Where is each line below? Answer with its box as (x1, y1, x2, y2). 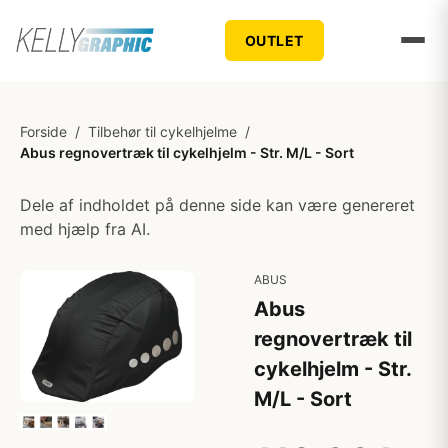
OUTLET (244, 31, 304, 49)
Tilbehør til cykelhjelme (88, 123, 237, 140)
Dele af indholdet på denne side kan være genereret (20, 195, 415, 215)
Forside (20, 123, 67, 140)
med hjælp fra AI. (20, 219, 150, 239)
